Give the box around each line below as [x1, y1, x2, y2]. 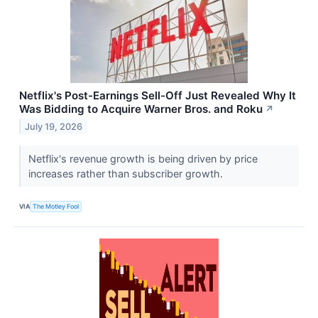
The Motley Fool [33, 202, 79, 211]
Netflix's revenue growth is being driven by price [28, 152, 258, 165]
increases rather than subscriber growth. [28, 167, 226, 180]
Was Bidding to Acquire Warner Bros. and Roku [19, 102, 263, 116]
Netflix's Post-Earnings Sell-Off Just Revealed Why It [19, 88, 296, 102]
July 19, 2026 [25, 121, 83, 132]
